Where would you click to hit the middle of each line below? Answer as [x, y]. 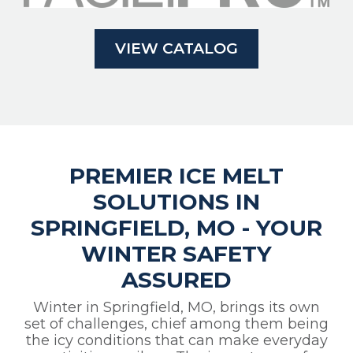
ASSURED [176, 280]
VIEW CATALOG [176, 49]
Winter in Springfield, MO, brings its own [176, 308]
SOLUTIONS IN [176, 202]
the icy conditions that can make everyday [176, 341]
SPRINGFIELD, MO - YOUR [176, 228]
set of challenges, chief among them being [176, 324]
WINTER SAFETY [176, 254]
